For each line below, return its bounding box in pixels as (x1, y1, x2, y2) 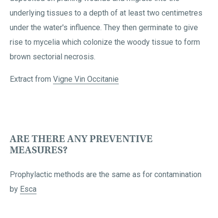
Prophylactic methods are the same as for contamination (10, 170, 201, 179)
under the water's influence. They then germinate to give (10, 23, 198, 32)
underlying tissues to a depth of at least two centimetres (10, 8, 202, 18)
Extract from (10, 74, 53, 84)
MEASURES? (10, 144, 68, 156)
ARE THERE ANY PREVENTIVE (10, 133, 153, 145)
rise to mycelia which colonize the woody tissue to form (10, 37, 200, 47)
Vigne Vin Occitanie (53, 74, 119, 84)
